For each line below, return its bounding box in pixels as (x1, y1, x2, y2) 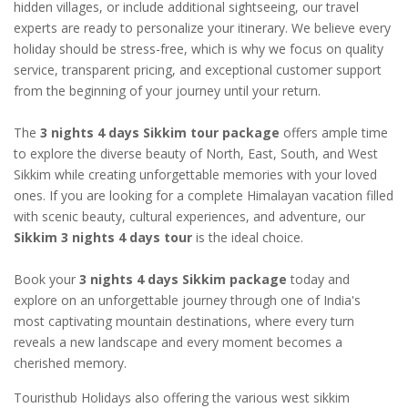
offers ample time (280, 124, 388, 142)
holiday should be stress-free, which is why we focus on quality (14, 40, 383, 58)
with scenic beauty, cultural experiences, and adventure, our (14, 208, 365, 226)
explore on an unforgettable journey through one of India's (14, 291, 361, 310)
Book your (14, 270, 79, 289)
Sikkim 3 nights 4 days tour (14, 229, 192, 247)
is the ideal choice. (192, 229, 303, 247)
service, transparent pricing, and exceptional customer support (14, 61, 382, 79)
